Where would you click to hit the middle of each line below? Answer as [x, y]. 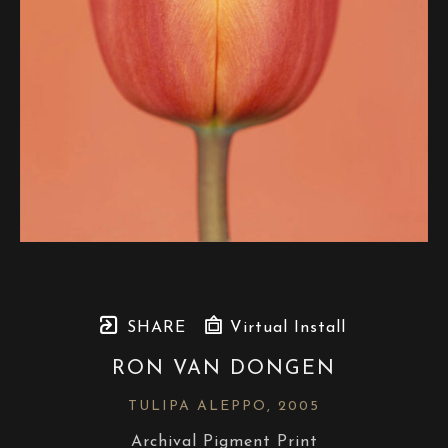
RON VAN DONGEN [224, 369]
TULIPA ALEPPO [197, 406]
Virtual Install [285, 328]
